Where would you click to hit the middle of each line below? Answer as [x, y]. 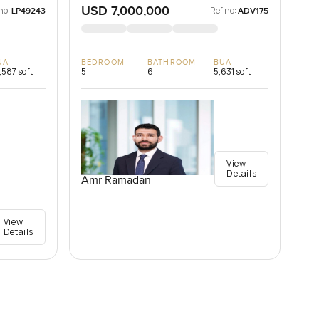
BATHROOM [172, 63]
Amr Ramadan [116, 181]
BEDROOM [103, 63]
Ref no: [224, 11]
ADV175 [253, 11]
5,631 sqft [232, 72]
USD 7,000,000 [126, 11]
